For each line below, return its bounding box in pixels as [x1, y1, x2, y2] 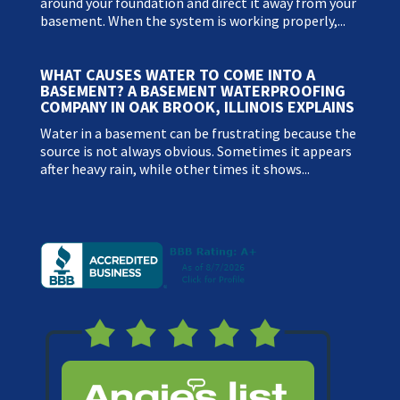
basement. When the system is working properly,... [39, 12, 346, 30]
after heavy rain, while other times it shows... [39, 160, 310, 179]
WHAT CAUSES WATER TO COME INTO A [39, 64, 315, 86]
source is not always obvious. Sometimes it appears [39, 142, 352, 161]
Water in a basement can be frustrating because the [39, 124, 356, 143]
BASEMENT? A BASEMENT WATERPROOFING [39, 80, 346, 102]
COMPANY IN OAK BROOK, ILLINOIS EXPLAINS [39, 96, 354, 118]
